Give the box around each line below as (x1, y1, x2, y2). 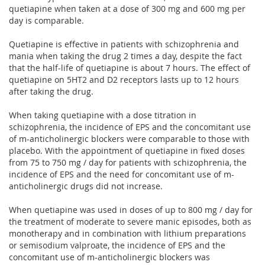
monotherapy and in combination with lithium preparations (9, 227, 246, 239)
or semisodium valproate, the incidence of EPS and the (9, 239, 225, 251)
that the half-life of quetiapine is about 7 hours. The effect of (9, 62, 250, 73)
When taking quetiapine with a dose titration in (9, 109, 196, 121)
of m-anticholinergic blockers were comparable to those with (9, 132, 250, 144)
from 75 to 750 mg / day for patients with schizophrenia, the (9, 156, 247, 168)
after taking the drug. (9, 85, 93, 97)
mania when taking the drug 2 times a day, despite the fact (9, 50, 242, 62)
